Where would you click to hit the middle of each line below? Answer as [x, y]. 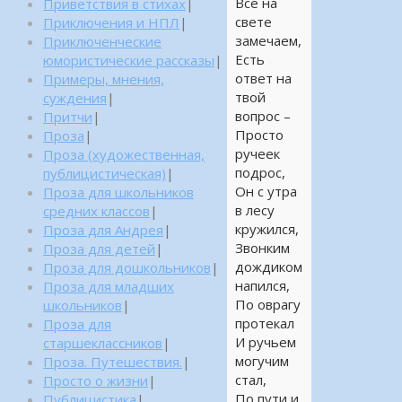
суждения [75, 98]
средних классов [96, 211]
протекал [264, 323]
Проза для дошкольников [127, 267]
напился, [262, 286]
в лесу [254, 210]
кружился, [267, 229]
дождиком [268, 267]
